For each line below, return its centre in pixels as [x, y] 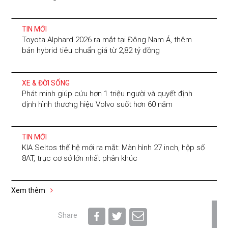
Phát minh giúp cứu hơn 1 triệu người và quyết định [107, 93]
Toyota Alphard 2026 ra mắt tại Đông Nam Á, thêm [107, 39]
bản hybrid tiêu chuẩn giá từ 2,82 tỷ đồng [91, 50]
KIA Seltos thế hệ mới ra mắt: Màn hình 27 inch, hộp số [113, 147]
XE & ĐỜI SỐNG [46, 83]
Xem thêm [29, 190]
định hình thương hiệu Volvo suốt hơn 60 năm [97, 104]
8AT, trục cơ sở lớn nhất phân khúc [80, 158]
